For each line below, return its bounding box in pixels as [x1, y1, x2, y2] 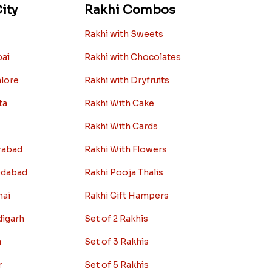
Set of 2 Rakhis [84, 212, 148, 224]
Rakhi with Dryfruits [84, 74, 169, 86]
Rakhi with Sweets [84, 28, 163, 39]
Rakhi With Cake [84, 97, 154, 109]
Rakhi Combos [84, 2, 175, 18]
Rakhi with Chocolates [84, 51, 181, 63]
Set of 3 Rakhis [84, 236, 149, 247]
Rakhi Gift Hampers [84, 189, 169, 201]
